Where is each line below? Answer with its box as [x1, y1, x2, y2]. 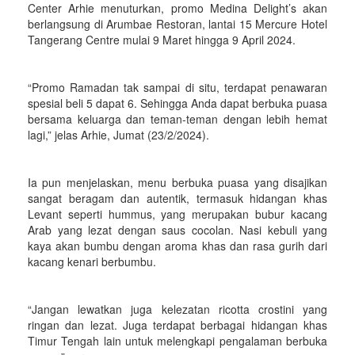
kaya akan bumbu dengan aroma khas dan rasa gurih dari [28, 238, 327, 254]
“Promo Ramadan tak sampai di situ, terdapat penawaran [28, 79, 327, 95]
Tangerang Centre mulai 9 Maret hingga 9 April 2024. [28, 32, 296, 48]
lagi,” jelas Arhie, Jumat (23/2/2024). [28, 127, 209, 143]
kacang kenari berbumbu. [28, 254, 156, 269]
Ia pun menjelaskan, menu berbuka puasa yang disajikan [28, 174, 327, 190]
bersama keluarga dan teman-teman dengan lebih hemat [28, 111, 327, 127]
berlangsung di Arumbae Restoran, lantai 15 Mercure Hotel [28, 16, 327, 32]
